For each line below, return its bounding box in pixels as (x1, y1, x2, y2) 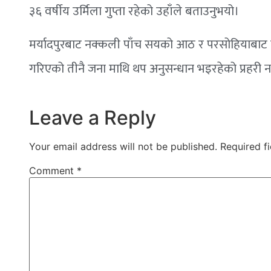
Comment (28, 165, 77, 177)
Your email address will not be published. (28, 140, 217, 153)
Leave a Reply (28, 106, 156, 130)
